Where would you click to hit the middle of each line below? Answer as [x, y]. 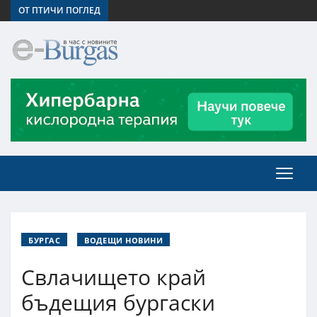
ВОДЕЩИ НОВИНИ [124, 240]
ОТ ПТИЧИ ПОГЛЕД [59, 10]
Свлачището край [114, 277]
